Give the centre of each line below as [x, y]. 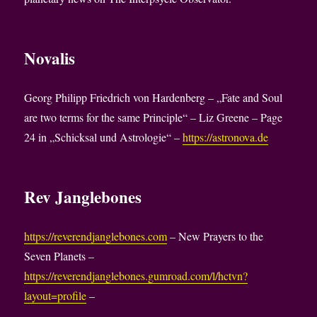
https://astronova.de [226, 137]
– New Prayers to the [215, 236]
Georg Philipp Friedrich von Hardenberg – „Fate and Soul [154, 98]
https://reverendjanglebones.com [96, 236]
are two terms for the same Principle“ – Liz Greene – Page [154, 117]
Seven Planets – [59, 256]
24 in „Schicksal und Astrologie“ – [104, 137]
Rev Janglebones [83, 197]
